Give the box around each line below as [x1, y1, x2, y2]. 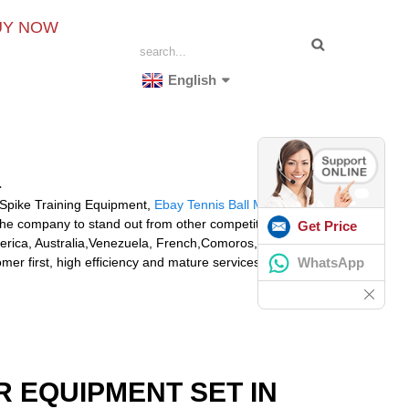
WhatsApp [298, 254, 364, 270]
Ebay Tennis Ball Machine [154, 196, 302, 212]
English [168, 72, 217, 88]
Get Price [298, 217, 357, 234]
